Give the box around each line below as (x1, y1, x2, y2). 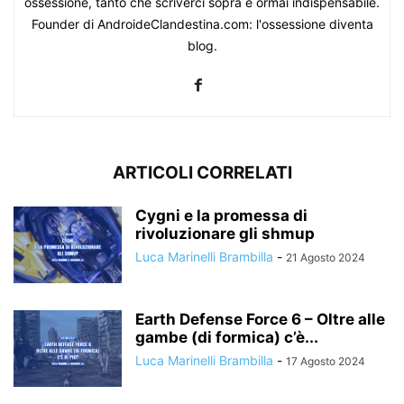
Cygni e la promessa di (135, 207, 308, 225)
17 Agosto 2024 (286, 354, 365, 369)
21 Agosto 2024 (286, 251, 365, 265)
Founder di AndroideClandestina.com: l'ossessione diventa (31, 16, 373, 32)
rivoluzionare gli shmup (135, 225, 315, 243)
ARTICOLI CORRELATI (112, 162, 292, 184)
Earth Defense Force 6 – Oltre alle (135, 310, 385, 329)
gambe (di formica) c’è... (135, 328, 318, 347)
